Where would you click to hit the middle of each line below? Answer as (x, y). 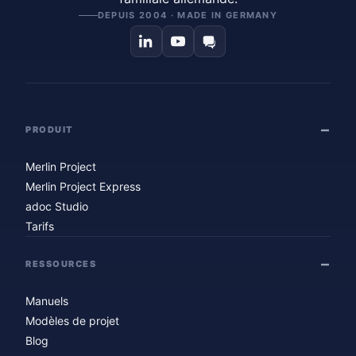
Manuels (47, 301)
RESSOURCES (61, 263)
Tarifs (40, 226)
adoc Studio (57, 207)
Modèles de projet (72, 321)
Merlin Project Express (83, 187)
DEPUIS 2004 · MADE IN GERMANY (188, 15)
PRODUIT (50, 129)
